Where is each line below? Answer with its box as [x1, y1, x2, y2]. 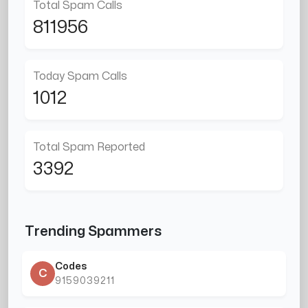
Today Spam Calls [33, 71, 127, 82]
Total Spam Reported [33, 142, 145, 153]
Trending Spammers [25, 225, 162, 239]
